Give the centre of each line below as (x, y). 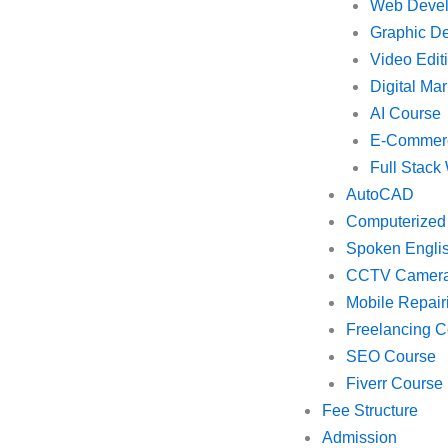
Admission (359, 437)
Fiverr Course (394, 383)
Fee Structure (369, 410)
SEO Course (390, 356)
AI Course (405, 113)
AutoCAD (379, 194)
